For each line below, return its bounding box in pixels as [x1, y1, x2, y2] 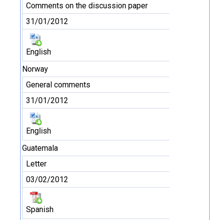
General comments [26, 80, 90, 89]
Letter [26, 159, 47, 168]
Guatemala [22, 143, 58, 153]
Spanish [26, 205, 54, 214]
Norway [22, 64, 48, 74]
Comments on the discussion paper [26, 1, 148, 10]
